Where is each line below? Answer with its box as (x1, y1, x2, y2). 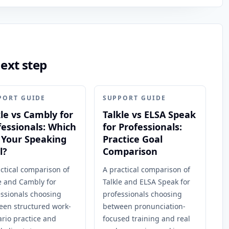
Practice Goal (102, 133, 163, 145)
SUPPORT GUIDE (102, 94, 166, 102)
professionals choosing (102, 189, 182, 199)
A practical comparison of (102, 165, 190, 174)
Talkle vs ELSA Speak (102, 108, 196, 121)
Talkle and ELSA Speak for (102, 177, 190, 187)
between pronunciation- (102, 201, 186, 211)
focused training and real (102, 214, 190, 223)
